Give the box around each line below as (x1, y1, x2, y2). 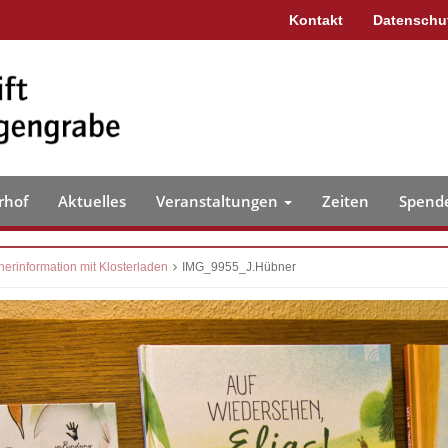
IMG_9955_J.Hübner (182, 260, 296, 274)
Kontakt (289, 12, 343, 28)
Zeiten (322, 191, 369, 211)
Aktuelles (58, 191, 126, 211)
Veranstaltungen (156, 191, 282, 211)
